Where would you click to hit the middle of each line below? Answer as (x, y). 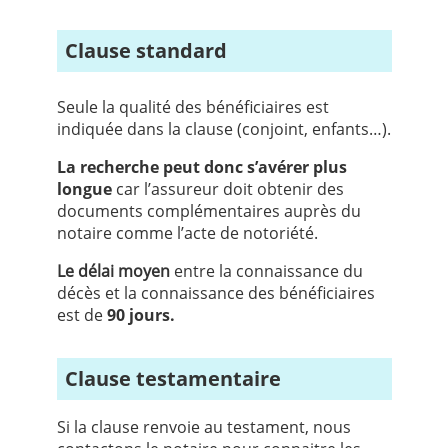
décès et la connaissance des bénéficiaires (215, 293)
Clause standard (152, 51)
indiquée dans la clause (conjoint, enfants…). (223, 129)
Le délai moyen (113, 271)
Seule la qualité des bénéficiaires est (192, 107)
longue (84, 189)
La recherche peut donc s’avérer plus (201, 167)
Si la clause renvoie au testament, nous (203, 427)
